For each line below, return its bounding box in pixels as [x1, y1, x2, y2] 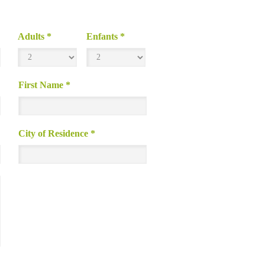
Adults [18, 31, 47, 41]
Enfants [86, 31, 120, 41]
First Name [18, 80, 66, 90]
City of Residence [18, 128, 91, 138]
